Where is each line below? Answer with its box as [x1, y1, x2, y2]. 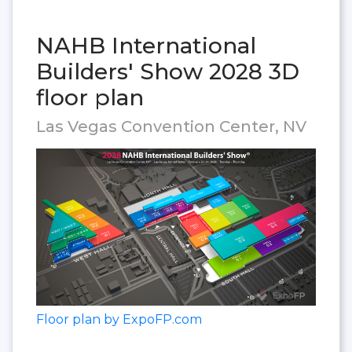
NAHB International [36, 31, 256, 59]
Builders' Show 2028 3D [36, 57, 299, 85]
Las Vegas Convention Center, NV [36, 116, 306, 136]
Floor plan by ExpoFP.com [36, 312, 202, 328]
